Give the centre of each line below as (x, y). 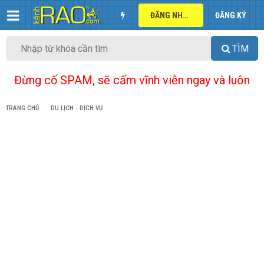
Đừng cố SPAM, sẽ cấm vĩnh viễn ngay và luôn (132, 80)
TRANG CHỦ (22, 108)
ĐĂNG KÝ (231, 15)
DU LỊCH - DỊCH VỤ (77, 108)
